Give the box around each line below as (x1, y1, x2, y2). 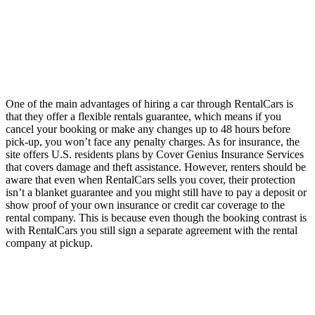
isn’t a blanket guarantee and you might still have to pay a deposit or (6, 186, 307, 198)
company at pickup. (6, 236, 93, 249)
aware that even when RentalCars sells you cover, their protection (6, 173, 295, 186)
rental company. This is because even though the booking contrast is (6, 211, 307, 224)
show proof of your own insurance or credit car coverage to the (6, 198, 285, 211)
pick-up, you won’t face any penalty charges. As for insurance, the (6, 135, 300, 148)
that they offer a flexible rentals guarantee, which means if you (6, 110, 281, 122)
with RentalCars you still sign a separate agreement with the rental (6, 224, 297, 236)
